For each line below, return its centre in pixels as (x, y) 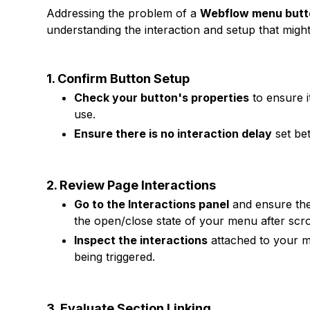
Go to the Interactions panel (152, 204)
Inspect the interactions (141, 240)
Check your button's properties (162, 98)
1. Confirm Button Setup (118, 79)
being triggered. (115, 257)
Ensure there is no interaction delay (173, 134)
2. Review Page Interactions (131, 185)
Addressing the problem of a (124, 13)
